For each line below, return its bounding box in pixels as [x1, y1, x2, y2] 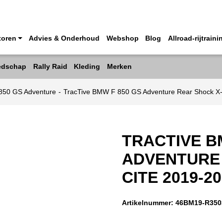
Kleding [74, 63, 100, 71]
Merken [107, 63, 132, 71]
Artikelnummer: [122, 198, 176, 207]
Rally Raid [33, 63, 67, 71]
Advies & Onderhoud [29, 35, 100, 43]
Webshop [106, 35, 139, 43]
